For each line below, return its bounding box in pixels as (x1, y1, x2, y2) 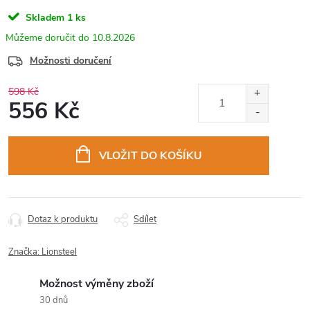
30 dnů (39, 294, 68, 307)
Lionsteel (42, 246, 77, 258)
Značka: (8, 246, 42, 258)
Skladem (23, 11, 64, 24)
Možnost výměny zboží (39, 276, 154, 291)
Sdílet (134, 213, 156, 226)
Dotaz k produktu (28, 213, 98, 226)
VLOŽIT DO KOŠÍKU (98, 148, 202, 163)
